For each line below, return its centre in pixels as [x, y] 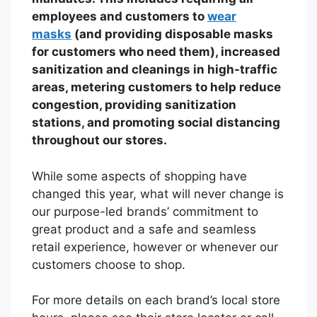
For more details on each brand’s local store [156, 300]
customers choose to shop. [109, 264]
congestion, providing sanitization [134, 105]
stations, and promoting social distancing [156, 123]
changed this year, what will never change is [158, 194]
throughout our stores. [104, 140]
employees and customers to [120, 17]
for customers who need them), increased [156, 52]
